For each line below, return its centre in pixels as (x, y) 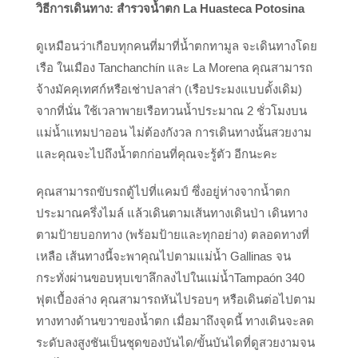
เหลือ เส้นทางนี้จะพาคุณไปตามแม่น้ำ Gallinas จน (163, 257)
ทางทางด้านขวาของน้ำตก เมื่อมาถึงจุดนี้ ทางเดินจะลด (175, 321)
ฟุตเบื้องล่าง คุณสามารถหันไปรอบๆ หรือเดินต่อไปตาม (176, 300)
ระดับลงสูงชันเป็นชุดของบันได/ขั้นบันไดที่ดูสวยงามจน (175, 343)
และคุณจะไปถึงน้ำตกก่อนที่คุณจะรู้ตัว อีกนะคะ (157, 154)
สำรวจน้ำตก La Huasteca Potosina (211, 9)
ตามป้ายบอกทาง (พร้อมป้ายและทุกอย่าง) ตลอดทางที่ (173, 235)
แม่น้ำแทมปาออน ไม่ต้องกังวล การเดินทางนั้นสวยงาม (174, 133)
